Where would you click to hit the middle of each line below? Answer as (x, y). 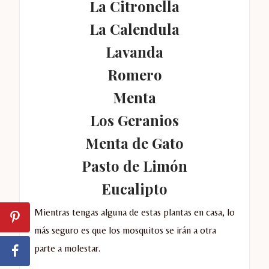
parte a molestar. (67, 248)
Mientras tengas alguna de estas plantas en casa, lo (134, 212)
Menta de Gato (134, 143)
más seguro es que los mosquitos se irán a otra (125, 230)
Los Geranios (134, 120)
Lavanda (134, 51)
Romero (134, 74)
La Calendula (134, 29)
